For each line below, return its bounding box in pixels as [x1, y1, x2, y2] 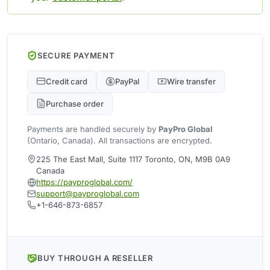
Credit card [46, 76, 87, 86]
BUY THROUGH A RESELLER [37, 253, 153, 263]
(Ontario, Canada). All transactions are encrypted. [27, 135, 212, 145]
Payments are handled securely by [27, 124, 159, 134]
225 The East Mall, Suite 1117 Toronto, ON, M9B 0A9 [36, 154, 230, 164]
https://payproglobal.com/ [36, 177, 133, 187]
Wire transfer [167, 76, 216, 86]
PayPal [115, 76, 139, 86]
